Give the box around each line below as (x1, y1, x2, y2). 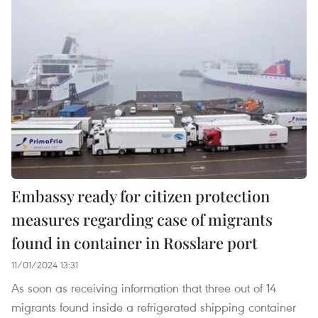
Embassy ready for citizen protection (11, 185, 270, 207)
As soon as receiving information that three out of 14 (11, 279, 276, 296)
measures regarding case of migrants (11, 208, 273, 230)
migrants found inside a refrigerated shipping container (11, 298, 296, 315)
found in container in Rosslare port (11, 231, 258, 253)
